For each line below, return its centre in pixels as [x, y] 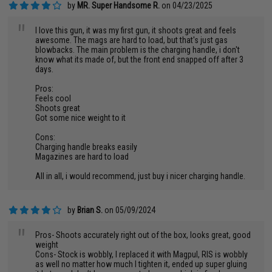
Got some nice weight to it [81, 118]
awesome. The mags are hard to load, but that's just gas [132, 40]
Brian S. [90, 210]
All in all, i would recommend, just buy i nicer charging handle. [141, 176]
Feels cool [53, 98]
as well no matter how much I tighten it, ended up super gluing [141, 264]
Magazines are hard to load [82, 157]
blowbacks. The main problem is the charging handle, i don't [138, 50]
